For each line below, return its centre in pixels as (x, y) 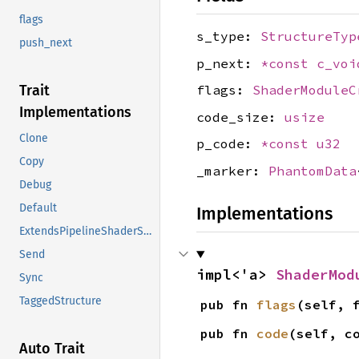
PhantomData (313, 170)
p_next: (228, 63)
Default (38, 208)
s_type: (228, 36)
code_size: (240, 117)
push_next (46, 43)
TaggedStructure (61, 301)
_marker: (232, 170)
